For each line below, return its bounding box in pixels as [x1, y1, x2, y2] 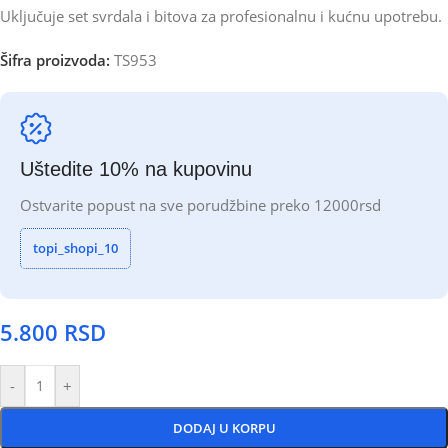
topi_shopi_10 [33, 239, 118, 258]
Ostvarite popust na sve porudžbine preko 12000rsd [20, 195, 381, 216]
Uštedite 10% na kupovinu [20, 158, 252, 181]
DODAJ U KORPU [172, 419, 276, 438]
